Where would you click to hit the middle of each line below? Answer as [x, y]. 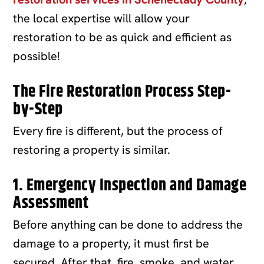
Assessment [51, 203]
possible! [37, 56]
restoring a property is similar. [92, 149]
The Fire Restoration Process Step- [122, 92]
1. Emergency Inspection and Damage [130, 185]
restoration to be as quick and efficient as [123, 37]
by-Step [38, 109]
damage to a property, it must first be [111, 243]
